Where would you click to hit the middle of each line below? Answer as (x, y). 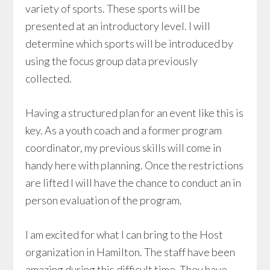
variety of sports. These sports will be (113, 8)
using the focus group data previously (112, 61)
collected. (49, 78)
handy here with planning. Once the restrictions (135, 165)
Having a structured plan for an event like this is (135, 113)
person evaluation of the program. (104, 200)
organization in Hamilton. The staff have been (130, 252)
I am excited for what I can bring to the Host (124, 234)
